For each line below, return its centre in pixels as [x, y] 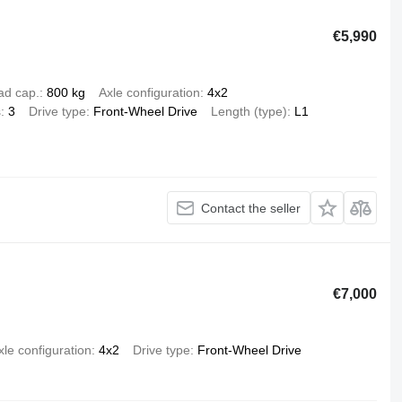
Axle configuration [149, 93]
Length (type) [249, 112]
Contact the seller [251, 208]
